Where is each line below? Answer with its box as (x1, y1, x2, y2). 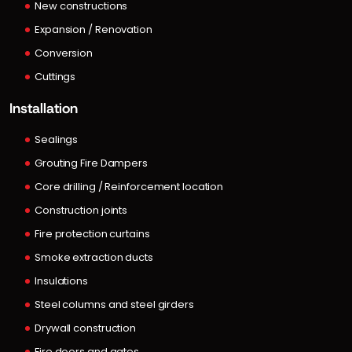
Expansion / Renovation (35, 21, 152, 37)
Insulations (35, 273, 88, 288)
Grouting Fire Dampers (35, 155, 148, 170)
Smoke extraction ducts (35, 249, 153, 265)
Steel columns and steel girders (35, 296, 194, 312)
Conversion (35, 45, 93, 60)
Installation (9, 98, 78, 118)
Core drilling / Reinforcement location (35, 178, 224, 194)
